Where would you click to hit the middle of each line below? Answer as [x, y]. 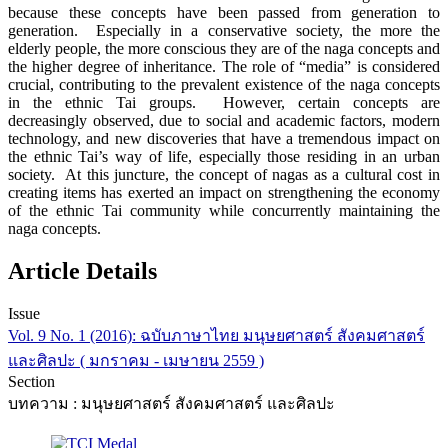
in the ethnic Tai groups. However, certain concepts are [224, 103]
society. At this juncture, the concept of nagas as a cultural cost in [224, 175]
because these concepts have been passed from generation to [224, 13]
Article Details [82, 271]
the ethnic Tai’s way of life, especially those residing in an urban [224, 157]
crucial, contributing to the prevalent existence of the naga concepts [224, 85]
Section [31, 382]
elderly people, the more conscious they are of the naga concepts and [224, 49]
